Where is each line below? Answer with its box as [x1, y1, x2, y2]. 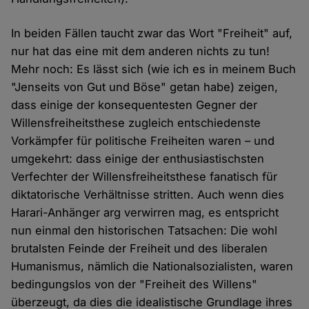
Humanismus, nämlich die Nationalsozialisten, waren [11, 259, 294, 274]
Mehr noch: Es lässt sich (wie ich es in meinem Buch [11, 62, 297, 77]
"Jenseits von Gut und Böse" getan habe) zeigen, [11, 80, 279, 94]
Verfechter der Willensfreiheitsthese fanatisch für [11, 170, 278, 184]
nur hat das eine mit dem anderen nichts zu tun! [11, 44, 270, 59]
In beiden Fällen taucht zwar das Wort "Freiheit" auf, [11, 26, 293, 41]
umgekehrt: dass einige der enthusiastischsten [11, 152, 265, 166]
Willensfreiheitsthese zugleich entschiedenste [11, 116, 261, 130]
